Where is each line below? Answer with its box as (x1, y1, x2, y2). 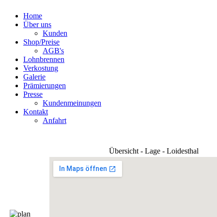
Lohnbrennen (23, 55, 64, 63)
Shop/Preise (23, 38, 60, 46)
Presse (23, 90, 43, 98)
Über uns (23, 20, 51, 29)
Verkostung (23, 64, 58, 72)
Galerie (23, 73, 46, 81)
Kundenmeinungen (43, 99, 101, 107)
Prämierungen (23, 81, 66, 90)
